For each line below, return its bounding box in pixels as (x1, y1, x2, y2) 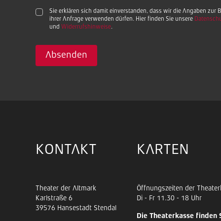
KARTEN (137, 143, 189, 157)
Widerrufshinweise (61, 24, 111, 30)
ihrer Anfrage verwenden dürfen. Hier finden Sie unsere (49, 16, 194, 22)
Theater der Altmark (36, 185, 96, 192)
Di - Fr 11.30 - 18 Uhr (137, 195, 202, 202)
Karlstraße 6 (36, 195, 73, 202)
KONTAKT (36, 143, 97, 157)
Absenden (45, 51, 87, 60)
